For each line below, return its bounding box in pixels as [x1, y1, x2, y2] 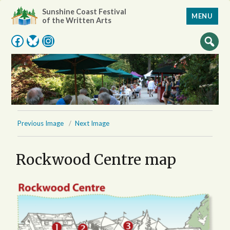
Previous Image [17, 119, 64, 128]
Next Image [75, 119, 110, 128]
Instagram [42, 32, 107, 48]
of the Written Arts [42, 15, 112, 25]
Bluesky [26, 32, 76, 48]
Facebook [11, 32, 71, 48]
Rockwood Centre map [16, 150, 177, 169]
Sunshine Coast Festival [42, 7, 127, 16]
